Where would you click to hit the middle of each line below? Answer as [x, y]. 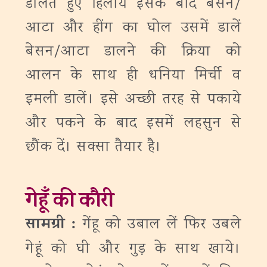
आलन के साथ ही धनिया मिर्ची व [133, 76]
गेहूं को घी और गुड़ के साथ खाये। [133, 249]
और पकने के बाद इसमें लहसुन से [133, 124]
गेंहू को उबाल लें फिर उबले [162, 225]
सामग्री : [54, 226]
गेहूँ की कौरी [69, 203]
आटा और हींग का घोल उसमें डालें [133, 28]
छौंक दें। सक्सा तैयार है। [94, 148]
